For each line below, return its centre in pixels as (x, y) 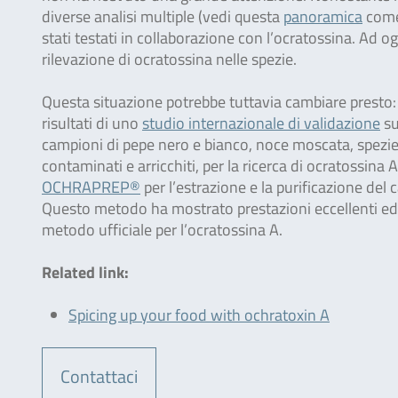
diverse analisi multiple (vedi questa (163, 16)
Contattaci (99, 376)
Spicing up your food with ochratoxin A (199, 315)
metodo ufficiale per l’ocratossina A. (162, 230)
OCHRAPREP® (91, 187)
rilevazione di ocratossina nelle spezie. (169, 59)
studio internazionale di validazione (261, 123)
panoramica (323, 16)
